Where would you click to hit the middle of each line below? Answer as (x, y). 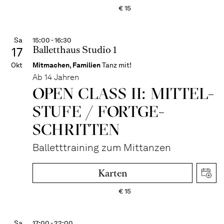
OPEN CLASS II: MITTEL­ (123, 93)
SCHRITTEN (76, 129)
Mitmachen (51, 65)
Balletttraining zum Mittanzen (102, 147)
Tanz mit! (117, 65)
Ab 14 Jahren (56, 77)
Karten (112, 173)
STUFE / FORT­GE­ (98, 111)
